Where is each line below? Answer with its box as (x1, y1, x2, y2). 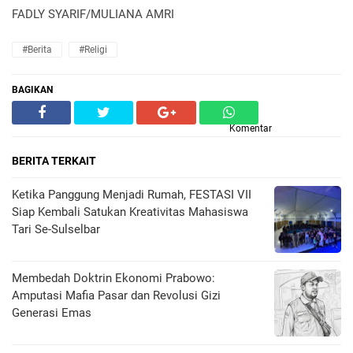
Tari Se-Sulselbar (12, 222, 100, 236)
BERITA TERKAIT (12, 154, 96, 167)
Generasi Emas (12, 306, 91, 320)
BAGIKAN (12, 84, 53, 95)
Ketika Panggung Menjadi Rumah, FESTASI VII (12, 188, 251, 202)
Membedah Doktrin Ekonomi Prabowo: (12, 271, 215, 285)
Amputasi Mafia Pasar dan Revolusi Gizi (12, 288, 221, 303)
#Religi (78, 44, 107, 55)
